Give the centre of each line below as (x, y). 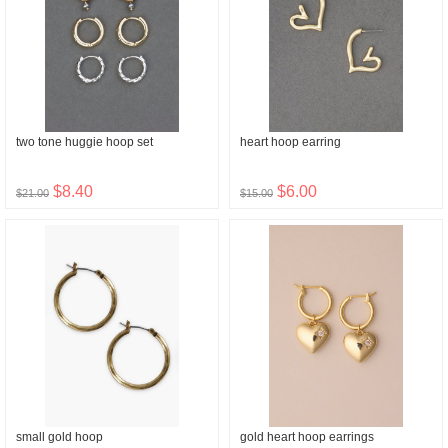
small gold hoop (59, 437)
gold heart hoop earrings (307, 437)
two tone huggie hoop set (84, 142)
